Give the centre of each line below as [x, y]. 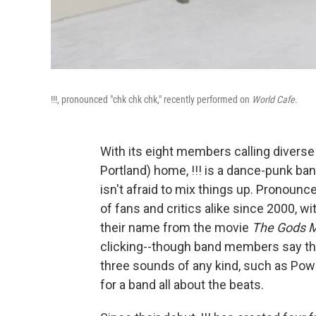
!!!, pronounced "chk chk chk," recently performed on [151, 99]
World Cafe [273, 99]
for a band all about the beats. [182, 284]
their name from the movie [176, 227]
